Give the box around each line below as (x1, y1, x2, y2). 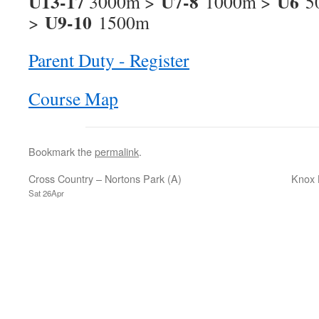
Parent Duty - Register (28, 48, 189, 72)
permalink (95, 144, 139, 159)
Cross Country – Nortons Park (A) (28, 171, 182, 186)
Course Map (28, 86, 118, 110)
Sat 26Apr (28, 187, 64, 199)
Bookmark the (28, 144, 95, 159)
